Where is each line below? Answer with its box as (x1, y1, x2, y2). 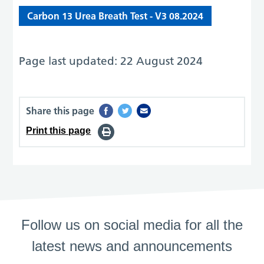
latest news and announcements (32, 237, 232, 254)
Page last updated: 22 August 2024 (19, 54, 203, 68)
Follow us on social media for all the (21, 216, 243, 233)
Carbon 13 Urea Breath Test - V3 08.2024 (27, 9, 204, 22)
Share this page (26, 104, 95, 117)
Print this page (26, 126, 91, 136)
